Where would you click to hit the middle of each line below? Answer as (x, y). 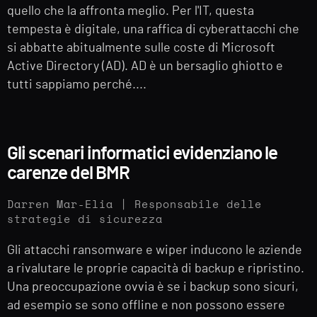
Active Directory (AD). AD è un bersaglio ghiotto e (145, 67)
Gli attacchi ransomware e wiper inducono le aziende (155, 250)
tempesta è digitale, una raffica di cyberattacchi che (153, 30)
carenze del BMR (68, 173)
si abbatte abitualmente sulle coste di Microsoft (141, 48)
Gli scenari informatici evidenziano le (142, 153)
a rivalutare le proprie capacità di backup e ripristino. (156, 269)
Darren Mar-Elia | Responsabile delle (134, 204)
